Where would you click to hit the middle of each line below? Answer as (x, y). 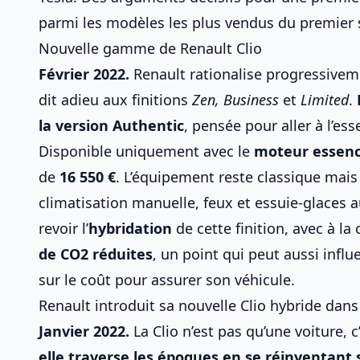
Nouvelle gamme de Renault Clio (150, 48)
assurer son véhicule (221, 280)
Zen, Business (235, 100)
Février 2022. (84, 74)
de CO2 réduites (96, 254)
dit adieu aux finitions (115, 100)
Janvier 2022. (84, 331)
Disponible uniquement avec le (146, 151)
